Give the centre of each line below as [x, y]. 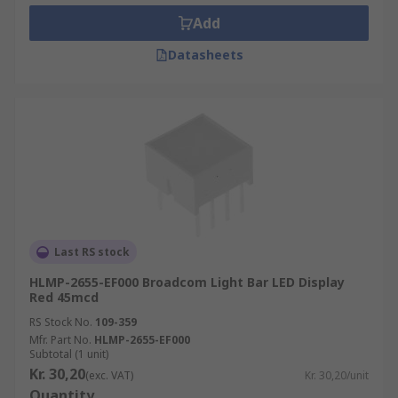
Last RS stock [92, 252]
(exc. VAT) [109, 375]
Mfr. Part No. [60, 340]
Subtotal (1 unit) [69, 354]
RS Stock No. [61, 322]
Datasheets [205, 55]
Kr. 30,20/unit [337, 375]
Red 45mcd [64, 297]
